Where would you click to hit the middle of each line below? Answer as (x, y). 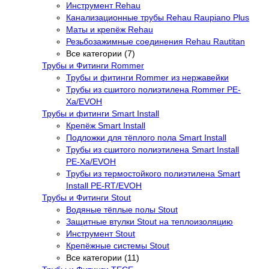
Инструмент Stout (101, 233)
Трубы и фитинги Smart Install (101, 113)
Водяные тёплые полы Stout (122, 209)
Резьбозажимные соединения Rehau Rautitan (156, 41)
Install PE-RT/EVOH (104, 185)
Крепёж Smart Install (106, 125)
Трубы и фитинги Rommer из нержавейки (147, 77)
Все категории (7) (101, 53)
